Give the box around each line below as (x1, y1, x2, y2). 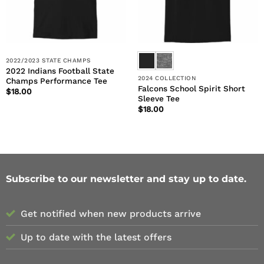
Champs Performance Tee (5, 75, 107, 85)
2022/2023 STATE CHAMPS (5, 57, 91, 64)
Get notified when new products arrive (20, 208, 201, 220)
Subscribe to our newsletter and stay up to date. (5, 173, 246, 184)
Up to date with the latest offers (20, 232, 171, 243)
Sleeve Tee (137, 93, 180, 103)
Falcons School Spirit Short (137, 83, 245, 93)
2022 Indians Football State (5, 65, 114, 75)
